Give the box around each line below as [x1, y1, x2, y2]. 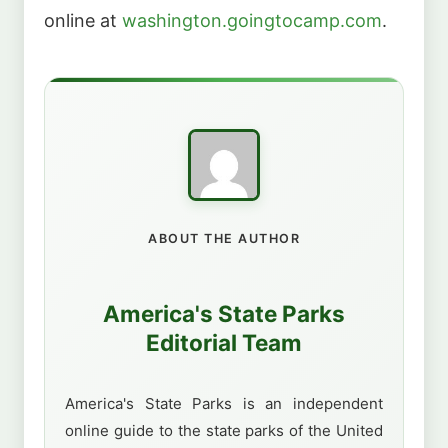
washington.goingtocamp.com [122, 9, 382, 31]
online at [44, 9, 122, 31]
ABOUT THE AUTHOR [148, 230, 300, 246]
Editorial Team [146, 329, 302, 357]
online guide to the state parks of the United [65, 421, 383, 441]
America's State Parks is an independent [65, 394, 383, 414]
